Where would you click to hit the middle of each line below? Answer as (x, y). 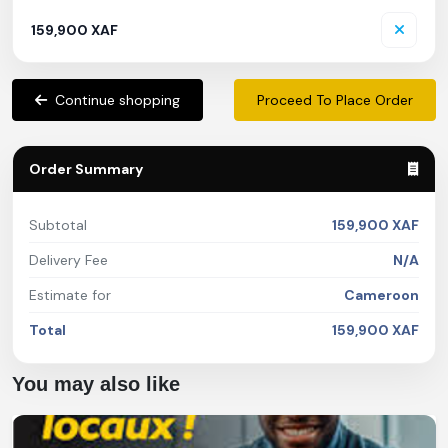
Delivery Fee (68, 259)
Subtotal (58, 224)
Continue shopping (117, 99)
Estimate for (70, 294)
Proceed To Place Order (335, 99)
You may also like (96, 383)
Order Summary (86, 168)
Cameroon (381, 294)
